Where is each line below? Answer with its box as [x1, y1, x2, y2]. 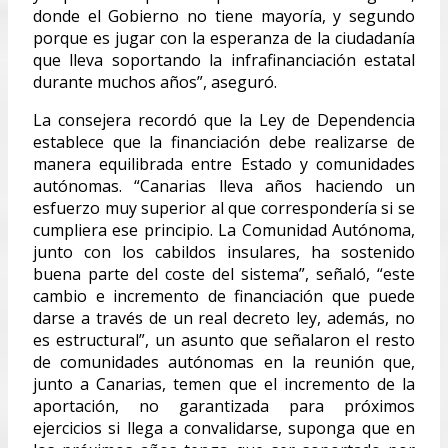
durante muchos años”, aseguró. [33, 70, 277, 93]
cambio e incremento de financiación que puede [33, 284, 415, 307]
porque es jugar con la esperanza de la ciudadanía [33, 26, 415, 49]
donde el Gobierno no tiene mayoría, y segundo [33, 4, 415, 27]
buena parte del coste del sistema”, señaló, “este [33, 262, 415, 285]
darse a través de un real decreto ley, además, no [33, 306, 415, 329]
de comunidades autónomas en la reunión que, [33, 350, 415, 373]
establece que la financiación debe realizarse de [33, 130, 415, 153]
